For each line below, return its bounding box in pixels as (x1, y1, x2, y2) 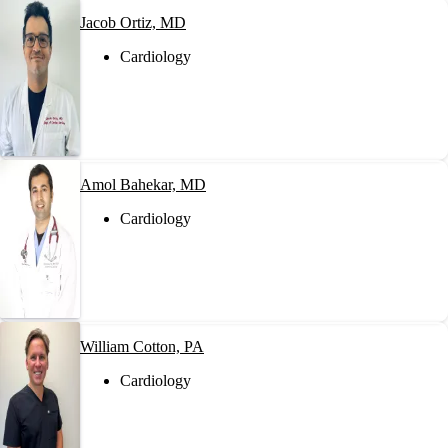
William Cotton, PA (80, 337, 204, 355)
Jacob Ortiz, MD (80, 13, 186, 31)
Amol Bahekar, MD (80, 175, 206, 193)
